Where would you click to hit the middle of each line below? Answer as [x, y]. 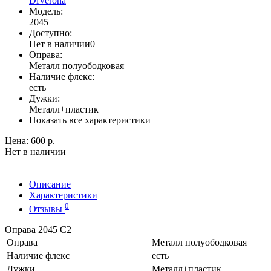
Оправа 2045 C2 [38, 229]
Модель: [46, 11]
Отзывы [47, 209]
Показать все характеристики [90, 120]
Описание [50, 184]
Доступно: [51, 33]
